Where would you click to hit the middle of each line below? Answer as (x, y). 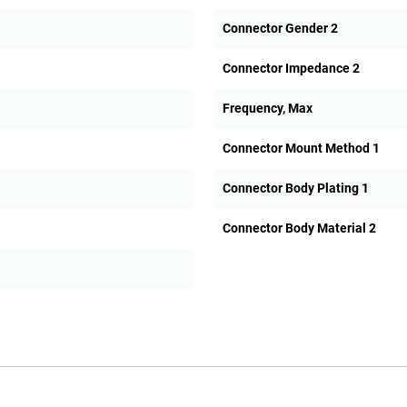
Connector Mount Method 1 (301, 149)
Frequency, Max (267, 109)
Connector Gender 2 (280, 29)
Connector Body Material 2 (299, 228)
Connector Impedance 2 (291, 69)
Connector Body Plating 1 (295, 189)
